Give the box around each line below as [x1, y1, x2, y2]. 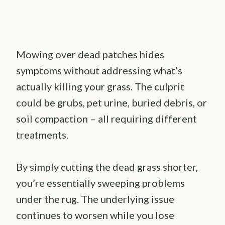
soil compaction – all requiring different [16, 112, 197, 125]
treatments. [16, 128, 68, 141]
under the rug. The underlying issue [16, 192, 174, 205]
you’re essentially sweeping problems [16, 176, 185, 189]
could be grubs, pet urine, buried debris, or [16, 96, 207, 108]
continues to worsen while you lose [16, 208, 174, 221]
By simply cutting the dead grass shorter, [16, 160, 198, 173]
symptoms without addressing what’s [16, 64, 182, 76]
